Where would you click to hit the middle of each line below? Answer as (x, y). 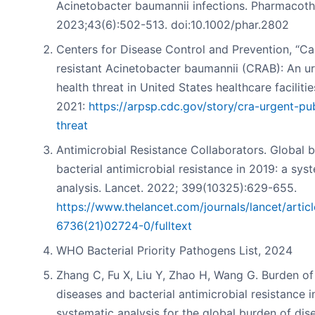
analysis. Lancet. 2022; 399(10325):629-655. (176, 187)
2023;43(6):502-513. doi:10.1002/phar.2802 (173, 24)
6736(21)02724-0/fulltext (124, 225)
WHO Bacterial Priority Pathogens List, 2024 (174, 250)
